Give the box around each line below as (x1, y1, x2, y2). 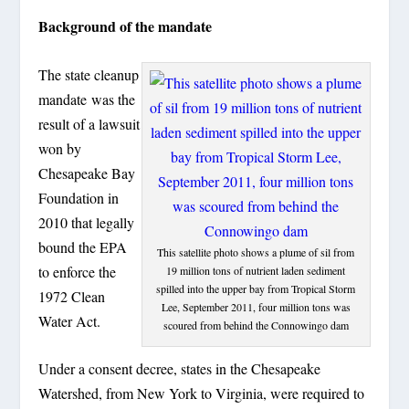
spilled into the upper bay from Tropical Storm (156, 280, 356, 296)
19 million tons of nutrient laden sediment (166, 262, 346, 278)
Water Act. (38, 310, 101, 330)
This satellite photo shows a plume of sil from (157, 244, 355, 259)
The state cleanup (38, 64, 140, 84)
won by (38, 138, 82, 158)
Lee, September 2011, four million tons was (161, 299, 351, 314)
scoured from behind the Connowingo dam (163, 317, 349, 332)
